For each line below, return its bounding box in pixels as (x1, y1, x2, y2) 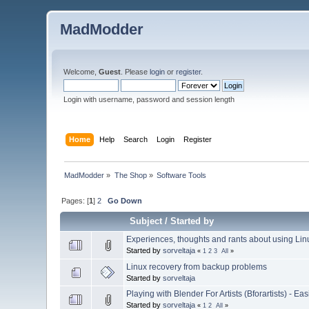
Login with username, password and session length (63, 95, 235, 103)
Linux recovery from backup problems (126, 261, 268, 272)
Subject (130, 215, 163, 226)
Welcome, (63, 68, 99, 76)
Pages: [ (61, 196, 90, 205)
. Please (121, 68, 150, 76)
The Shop (114, 170, 147, 179)
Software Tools (157, 170, 207, 179)
